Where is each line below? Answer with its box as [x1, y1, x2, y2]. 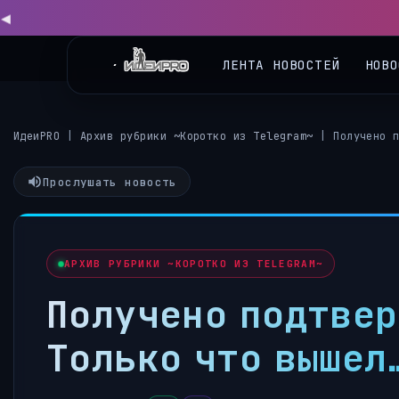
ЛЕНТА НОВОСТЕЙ [222, 43, 340, 60]
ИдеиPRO [13, 129, 61, 143]
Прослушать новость [43, 174, 177, 190]
